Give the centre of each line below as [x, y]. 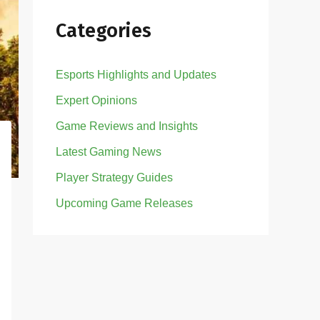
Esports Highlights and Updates [136, 75]
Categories [104, 31]
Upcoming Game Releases [124, 204]
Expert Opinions [96, 101]
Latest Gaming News [109, 152]
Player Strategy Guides [114, 178]
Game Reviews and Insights [127, 126]
